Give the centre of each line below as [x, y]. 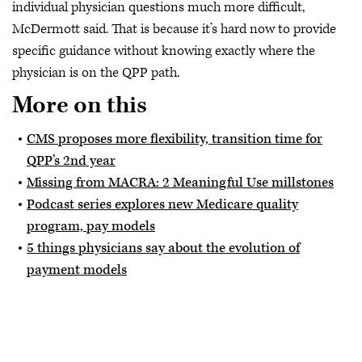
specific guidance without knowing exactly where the [164, 51]
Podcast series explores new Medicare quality [162, 204]
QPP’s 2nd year [71, 160]
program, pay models [91, 226]
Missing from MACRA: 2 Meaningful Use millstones [180, 182]
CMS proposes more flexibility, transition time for [175, 139]
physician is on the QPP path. [96, 72]
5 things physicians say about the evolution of [163, 248]
